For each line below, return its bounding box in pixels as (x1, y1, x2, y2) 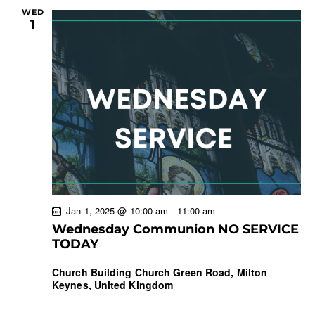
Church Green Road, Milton (134, 264, 268, 279)
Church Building (52, 264, 135, 279)
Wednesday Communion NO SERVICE (52, 221, 299, 237)
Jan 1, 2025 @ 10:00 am (66, 203, 169, 217)
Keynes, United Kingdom (52, 277, 174, 292)
